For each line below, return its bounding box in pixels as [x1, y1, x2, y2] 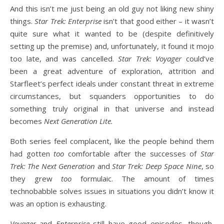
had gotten [10, 148, 54, 158]
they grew [10, 173, 61, 183]
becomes [10, 116, 44, 126]
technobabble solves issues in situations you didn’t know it [10, 186, 214, 196]
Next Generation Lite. [44, 116, 113, 126]
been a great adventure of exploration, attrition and [10, 66, 214, 76]
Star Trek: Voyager [118, 53, 182, 63]
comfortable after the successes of [64, 148, 200, 158]
